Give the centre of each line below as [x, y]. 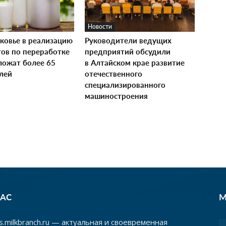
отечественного [114, 73]
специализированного [125, 84]
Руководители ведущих [128, 40]
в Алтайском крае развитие [135, 62]
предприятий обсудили [128, 51]
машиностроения [116, 96]
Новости [100, 26]
